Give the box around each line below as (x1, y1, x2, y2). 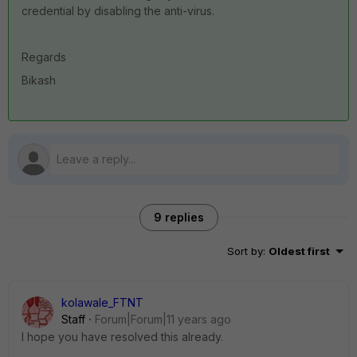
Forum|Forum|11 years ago (95, 312, 231, 326)
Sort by (227, 245, 263, 257)
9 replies (153, 210, 204, 224)
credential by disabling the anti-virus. (22, 4, 214, 18)
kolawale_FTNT (61, 296, 143, 309)
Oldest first (269, 245, 330, 257)
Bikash (22, 73, 56, 87)
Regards (22, 50, 66, 64)
